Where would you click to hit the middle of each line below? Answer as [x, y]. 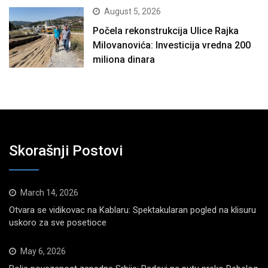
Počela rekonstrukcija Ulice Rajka [166, 31]
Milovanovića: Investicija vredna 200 [172, 45]
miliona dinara [124, 60]
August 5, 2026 [133, 12]
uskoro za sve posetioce [58, 222]
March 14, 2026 [49, 192]
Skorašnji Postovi [66, 150]
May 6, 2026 [43, 251]
